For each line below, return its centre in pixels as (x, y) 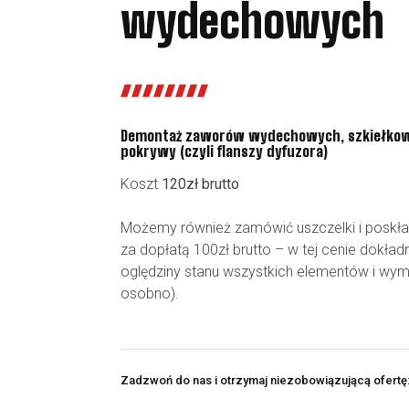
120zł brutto (200, 184)
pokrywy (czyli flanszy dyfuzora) (224, 151)
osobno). (150, 293)
